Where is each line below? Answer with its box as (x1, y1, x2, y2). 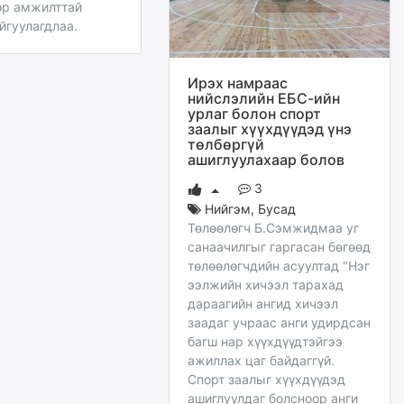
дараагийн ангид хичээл (188, 295, 338, 311)
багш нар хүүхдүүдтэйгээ (188, 333, 343, 349)
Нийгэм (205, 200, 251, 216)
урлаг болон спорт (188, 104, 321, 123)
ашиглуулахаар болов (188, 150, 344, 169)
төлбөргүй (188, 134, 264, 153)
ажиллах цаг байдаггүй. (188, 352, 335, 368)
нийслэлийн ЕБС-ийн (188, 88, 340, 107)
